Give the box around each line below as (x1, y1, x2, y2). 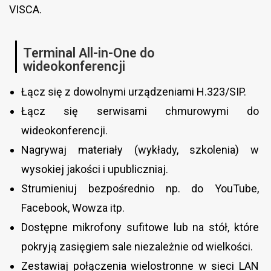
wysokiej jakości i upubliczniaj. (21, 162, 168, 175)
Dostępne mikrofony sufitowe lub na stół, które (21, 220, 259, 233)
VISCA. (9, 2, 42, 16)
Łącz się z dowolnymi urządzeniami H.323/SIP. (21, 85, 246, 98)
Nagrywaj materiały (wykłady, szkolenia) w (21, 143, 259, 156)
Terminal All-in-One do (23, 45, 155, 60)
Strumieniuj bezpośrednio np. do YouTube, (21, 181, 259, 195)
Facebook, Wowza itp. (21, 201, 125, 214)
